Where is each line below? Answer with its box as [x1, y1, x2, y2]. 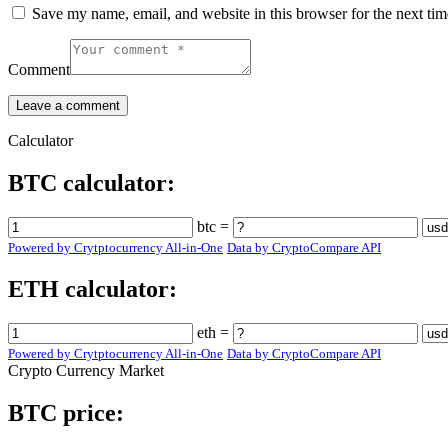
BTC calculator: [8, 170, 175, 197]
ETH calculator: [8, 276, 177, 303]
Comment [8, 61, 70, 79]
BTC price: [8, 399, 124, 426]
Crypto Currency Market [8, 362, 164, 379]
